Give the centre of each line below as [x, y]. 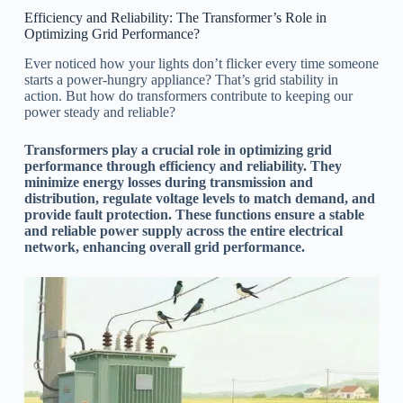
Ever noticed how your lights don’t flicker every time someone [201, 63]
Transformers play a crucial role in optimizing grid [178, 149]
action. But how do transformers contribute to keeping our [188, 95]
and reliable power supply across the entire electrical [183, 230]
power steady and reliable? [99, 112]
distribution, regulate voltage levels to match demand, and [199, 198]
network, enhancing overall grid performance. [164, 246]
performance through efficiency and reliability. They [183, 166]
